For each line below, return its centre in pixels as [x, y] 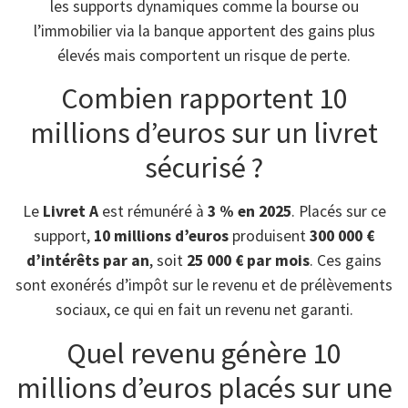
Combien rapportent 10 [204, 99]
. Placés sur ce [338, 212]
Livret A [70, 212]
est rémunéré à [153, 212]
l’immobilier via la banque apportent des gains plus [204, 31]
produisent [269, 236]
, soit [168, 261]
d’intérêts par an [88, 261]
